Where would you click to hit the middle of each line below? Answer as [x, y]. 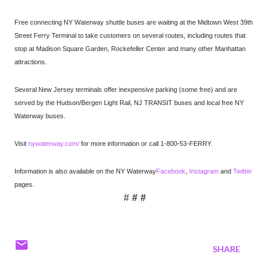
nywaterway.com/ [54, 144]
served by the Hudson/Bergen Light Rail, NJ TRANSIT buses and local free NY [129, 103]
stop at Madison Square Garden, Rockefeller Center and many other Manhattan [130, 49]
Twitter [243, 171]
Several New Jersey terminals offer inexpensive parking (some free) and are [126, 90]
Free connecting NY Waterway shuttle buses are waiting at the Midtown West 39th [134, 23]
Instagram [204, 171]
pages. [24, 185]
